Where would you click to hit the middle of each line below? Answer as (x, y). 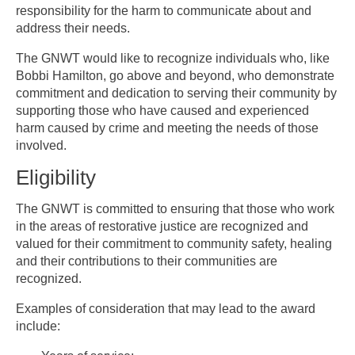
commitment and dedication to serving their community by (176, 93)
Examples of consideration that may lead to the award (166, 309)
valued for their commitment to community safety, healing (174, 244)
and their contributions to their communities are (147, 261)
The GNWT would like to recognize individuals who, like (173, 58)
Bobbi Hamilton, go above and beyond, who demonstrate (175, 76)
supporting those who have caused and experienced (162, 111)
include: (38, 326)
